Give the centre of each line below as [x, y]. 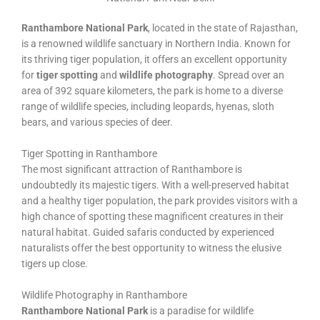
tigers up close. [55, 264]
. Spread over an [249, 75]
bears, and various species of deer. [97, 122]
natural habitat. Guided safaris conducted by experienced [148, 232]
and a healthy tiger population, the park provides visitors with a [160, 201]
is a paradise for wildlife [201, 310]
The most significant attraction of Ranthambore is [132, 170]
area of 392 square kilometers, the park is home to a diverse [152, 91]
